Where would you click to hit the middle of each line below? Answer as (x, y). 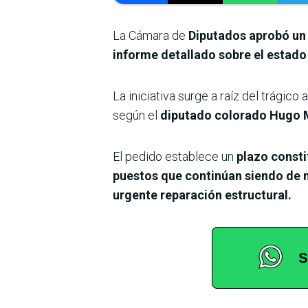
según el (135, 115)
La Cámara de (149, 36)
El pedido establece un (175, 157)
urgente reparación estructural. (202, 195)
